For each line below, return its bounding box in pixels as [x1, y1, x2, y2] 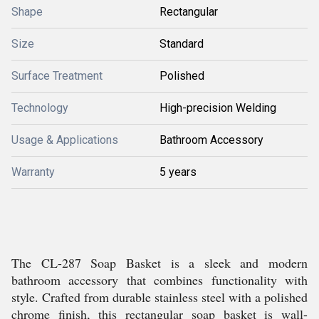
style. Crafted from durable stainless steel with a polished [11, 288, 308, 305]
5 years [159, 165, 197, 179]
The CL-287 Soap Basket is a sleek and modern [11, 254, 308, 271]
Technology [11, 101, 68, 115]
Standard [159, 37, 204, 51]
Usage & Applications [11, 133, 118, 147]
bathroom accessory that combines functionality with [11, 271, 308, 288]
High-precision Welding [159, 101, 276, 115]
